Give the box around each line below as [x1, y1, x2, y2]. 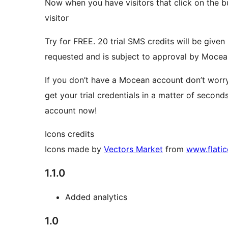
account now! [45, 105, 97, 116]
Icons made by [45, 144, 104, 155]
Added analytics [65, 192, 127, 203]
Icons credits [45, 129, 94, 139]
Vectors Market [104, 144, 163, 155]
